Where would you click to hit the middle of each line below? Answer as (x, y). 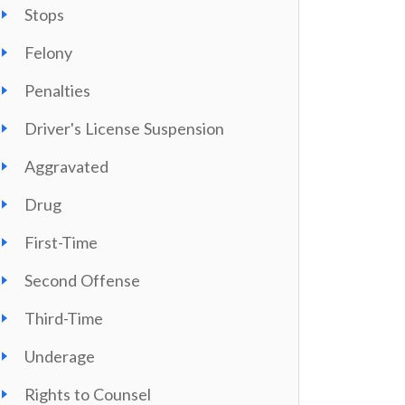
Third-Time (64, 318)
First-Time (61, 242)
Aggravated (66, 166)
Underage (60, 356)
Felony (48, 52)
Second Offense (83, 280)
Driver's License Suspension (125, 128)
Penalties (57, 90)
